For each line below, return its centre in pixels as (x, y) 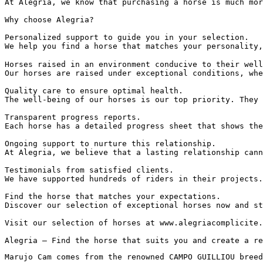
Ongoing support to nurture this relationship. (110, 143)
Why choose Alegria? (49, 19)
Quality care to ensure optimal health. (94, 90)
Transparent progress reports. (73, 117)
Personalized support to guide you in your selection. (127, 37)
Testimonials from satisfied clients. (89, 170)
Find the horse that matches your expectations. (113, 196)
